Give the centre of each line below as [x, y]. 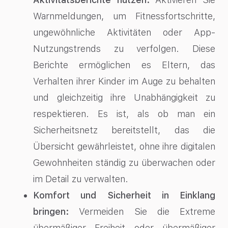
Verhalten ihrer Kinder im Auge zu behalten [124, 81]
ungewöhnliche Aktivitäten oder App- [124, 33]
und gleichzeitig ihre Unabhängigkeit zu [124, 98]
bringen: [51, 212]
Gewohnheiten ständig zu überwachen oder [124, 163]
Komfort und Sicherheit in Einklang [124, 195]
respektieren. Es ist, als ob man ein [124, 114]
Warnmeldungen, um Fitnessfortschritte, [124, 16]
